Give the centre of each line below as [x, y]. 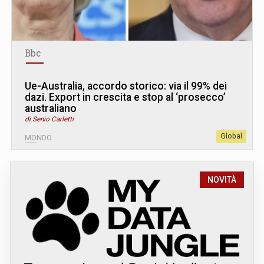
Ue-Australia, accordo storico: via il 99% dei [126, 86]
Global [231, 136]
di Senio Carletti [49, 119]
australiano [51, 108]
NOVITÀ [222, 180]
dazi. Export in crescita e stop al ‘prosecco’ [125, 97]
